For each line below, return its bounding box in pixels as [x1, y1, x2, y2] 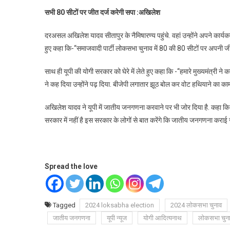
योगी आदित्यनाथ [143, 214, 182, 222]
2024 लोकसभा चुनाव [170, 201, 222, 209]
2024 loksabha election [85, 201, 154, 209]
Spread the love [45, 162, 98, 171]
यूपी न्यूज [107, 214, 127, 222]
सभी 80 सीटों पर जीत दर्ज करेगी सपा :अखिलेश [45, 8, 160, 17]
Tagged [53, 201, 77, 209]
